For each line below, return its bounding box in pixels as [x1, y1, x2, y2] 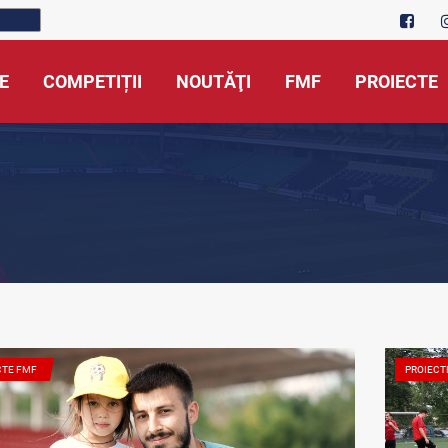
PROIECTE [355, 71, 438, 92]
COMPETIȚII [43, 71, 142, 92]
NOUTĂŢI [176, 71, 251, 92]
